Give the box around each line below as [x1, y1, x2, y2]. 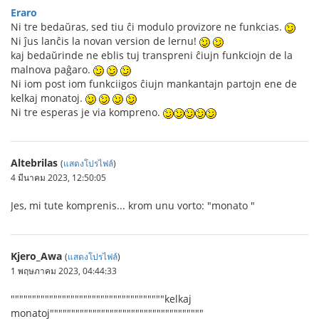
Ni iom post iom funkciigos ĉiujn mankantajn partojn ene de [11, 77, 297, 90]
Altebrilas [11, 156, 58, 169]
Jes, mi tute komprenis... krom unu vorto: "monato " [11, 199, 255, 212]
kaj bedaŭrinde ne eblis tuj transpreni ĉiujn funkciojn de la [11, 48, 293, 62]
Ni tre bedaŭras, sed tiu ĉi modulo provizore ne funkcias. [11, 20, 285, 33]
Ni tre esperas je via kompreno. [11, 105, 163, 119]
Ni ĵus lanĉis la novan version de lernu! [11, 34, 199, 48]
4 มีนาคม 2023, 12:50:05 [11, 172, 106, 183]
